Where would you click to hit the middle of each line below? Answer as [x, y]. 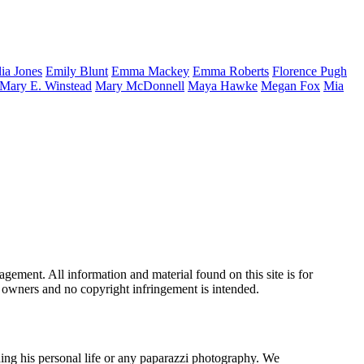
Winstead [68, 85]
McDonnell [155, 85]
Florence [296, 71]
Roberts [249, 71]
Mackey [169, 71]
